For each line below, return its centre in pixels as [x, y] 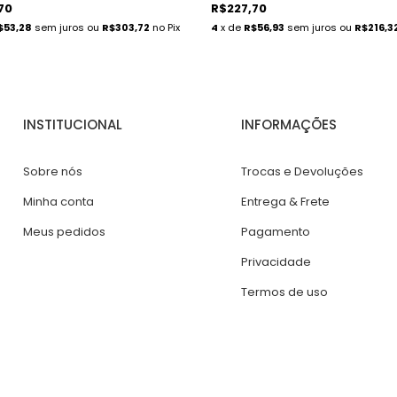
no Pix [165, 28]
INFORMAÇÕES [288, 125]
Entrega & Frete [285, 202]
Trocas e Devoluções [302, 172]
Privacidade [276, 262]
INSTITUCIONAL [73, 125]
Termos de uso [284, 292]
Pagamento [275, 232]
